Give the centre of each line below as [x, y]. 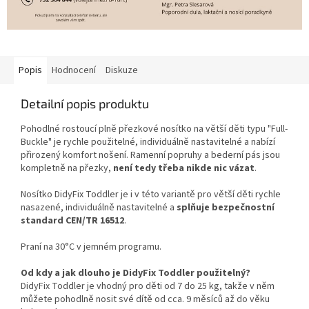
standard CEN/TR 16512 [72, 221]
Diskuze [122, 71]
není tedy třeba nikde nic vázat [184, 169]
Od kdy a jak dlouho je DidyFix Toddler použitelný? [136, 273]
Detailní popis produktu [85, 104]
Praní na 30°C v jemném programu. [91, 247]
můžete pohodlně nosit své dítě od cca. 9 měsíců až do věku [145, 300]
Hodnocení [74, 71]
